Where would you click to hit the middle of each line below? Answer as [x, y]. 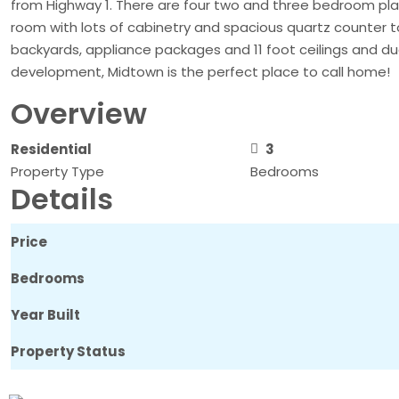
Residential [51, 150]
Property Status [68, 352]
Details [62, 199]
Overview [79, 114]
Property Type [57, 172]
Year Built [45, 315]
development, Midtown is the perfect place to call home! [200, 72]
